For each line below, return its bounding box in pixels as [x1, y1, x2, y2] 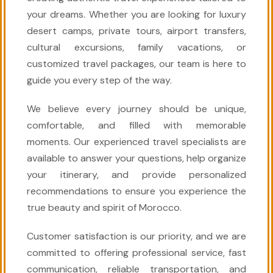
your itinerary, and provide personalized [27, 168, 246, 181]
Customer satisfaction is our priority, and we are [27, 229, 246, 243]
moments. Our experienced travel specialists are [27, 135, 246, 148]
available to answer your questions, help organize [27, 151, 246, 165]
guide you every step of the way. [27, 73, 172, 87]
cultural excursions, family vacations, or [27, 40, 246, 54]
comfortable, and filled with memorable [27, 118, 246, 132]
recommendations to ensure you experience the [27, 184, 246, 197]
